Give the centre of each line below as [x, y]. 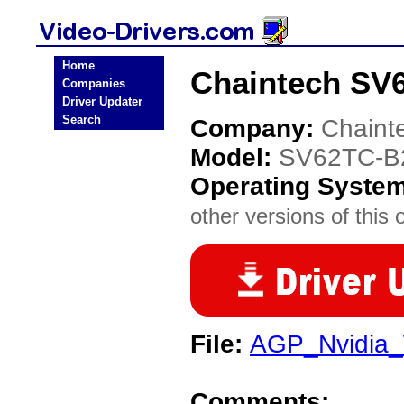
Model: [234, 157]
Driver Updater [102, 101]
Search [82, 119]
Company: [256, 129]
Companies [94, 83]
